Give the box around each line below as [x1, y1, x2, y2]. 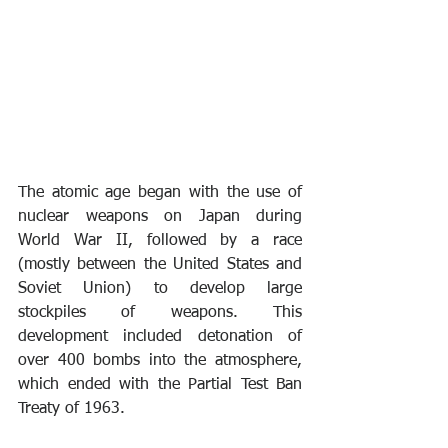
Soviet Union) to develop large [18, 281, 302, 298]
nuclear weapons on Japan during [18, 209, 302, 226]
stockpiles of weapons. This [18, 305, 302, 322]
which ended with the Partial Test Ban [18, 377, 302, 394]
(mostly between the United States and [18, 257, 302, 274]
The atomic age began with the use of [18, 185, 302, 202]
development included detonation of [18, 329, 302, 346]
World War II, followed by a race [18, 233, 302, 250]
